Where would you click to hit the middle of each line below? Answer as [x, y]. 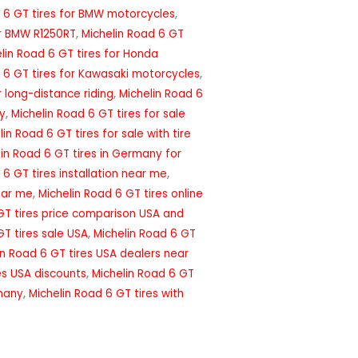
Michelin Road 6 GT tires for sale [98, 114]
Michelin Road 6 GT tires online [121, 194]
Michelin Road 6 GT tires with [106, 294]
